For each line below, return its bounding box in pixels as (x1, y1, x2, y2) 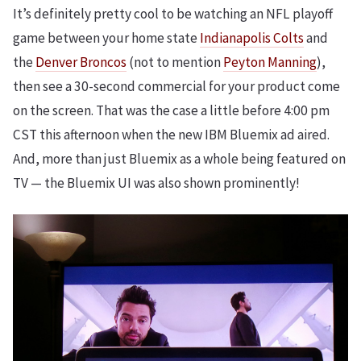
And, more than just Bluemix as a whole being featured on (13, 150, 346, 168)
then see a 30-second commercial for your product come (13, 77, 340, 95)
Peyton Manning (223, 53, 317, 71)
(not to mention (127, 53, 223, 71)
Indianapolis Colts (200, 29, 304, 47)
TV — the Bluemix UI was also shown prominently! (13, 174, 300, 192)
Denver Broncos (35, 53, 127, 71)
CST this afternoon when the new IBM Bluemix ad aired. (13, 126, 330, 143)
